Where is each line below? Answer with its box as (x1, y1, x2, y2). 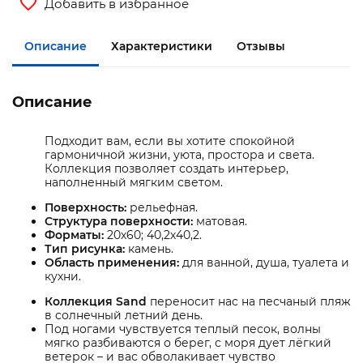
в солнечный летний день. (45, 308, 203, 323)
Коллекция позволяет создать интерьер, (45, 161, 288, 177)
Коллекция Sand (45, 294, 150, 310)
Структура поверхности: (45, 214, 193, 229)
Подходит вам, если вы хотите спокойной (45, 134, 295, 149)
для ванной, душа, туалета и (179, 255, 349, 271)
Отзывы (237, 38, 285, 53)
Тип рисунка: (45, 241, 125, 257)
